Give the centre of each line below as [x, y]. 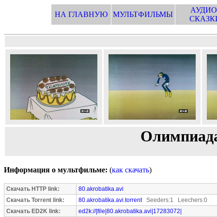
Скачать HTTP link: [33, 189]
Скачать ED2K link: [33, 211]
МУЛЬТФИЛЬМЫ [143, 14]
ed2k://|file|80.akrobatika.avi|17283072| [130, 211]
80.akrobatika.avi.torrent [110, 200]
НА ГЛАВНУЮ [81, 14]
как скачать [131, 170]
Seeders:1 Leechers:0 [175, 200]
